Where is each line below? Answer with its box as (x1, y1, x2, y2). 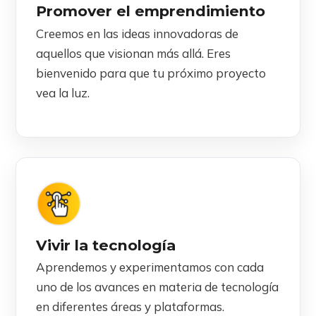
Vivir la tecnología (36, 236, 176, 254)
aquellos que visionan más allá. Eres (36, 45, 231, 61)
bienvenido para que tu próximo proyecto (36, 65, 266, 80)
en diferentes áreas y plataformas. (36, 298, 224, 314)
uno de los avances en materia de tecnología (36, 279, 279, 294)
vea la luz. (36, 85, 90, 100)
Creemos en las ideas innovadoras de (36, 25, 238, 41)
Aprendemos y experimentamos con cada (36, 259, 264, 274)
